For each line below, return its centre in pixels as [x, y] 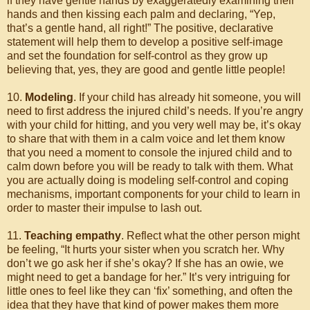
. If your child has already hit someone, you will [187, 97]
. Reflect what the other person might [210, 236]
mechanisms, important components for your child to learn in [154, 194]
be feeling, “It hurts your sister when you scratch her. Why [146, 249]
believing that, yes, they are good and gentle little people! [146, 70]
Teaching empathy [73, 236]
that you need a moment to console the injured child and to [149, 153]
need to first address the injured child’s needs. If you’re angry [155, 111]
